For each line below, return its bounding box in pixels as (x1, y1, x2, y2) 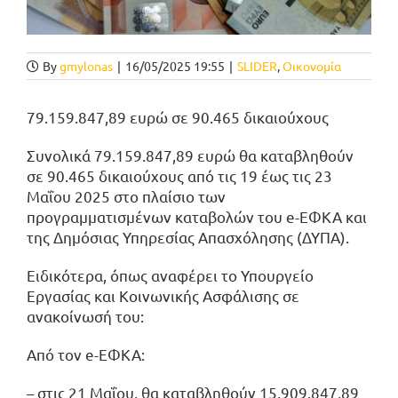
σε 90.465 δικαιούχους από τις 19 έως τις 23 (27, 166, 332, 186)
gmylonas (60, 58, 113, 75)
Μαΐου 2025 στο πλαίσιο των (27, 187, 226, 206)
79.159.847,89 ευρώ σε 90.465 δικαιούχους (27, 107, 329, 127)
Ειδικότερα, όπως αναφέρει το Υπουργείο (27, 266, 314, 285)
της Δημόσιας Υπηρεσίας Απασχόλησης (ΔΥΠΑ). (27, 227, 349, 247)
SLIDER (237, 58, 277, 75)
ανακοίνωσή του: (27, 306, 144, 326)
